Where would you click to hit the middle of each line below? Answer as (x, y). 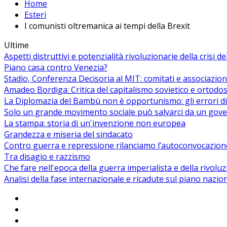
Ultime (16, 45)
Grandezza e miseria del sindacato (68, 135)
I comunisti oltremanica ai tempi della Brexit (107, 26)
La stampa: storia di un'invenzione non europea (95, 123)
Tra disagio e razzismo (47, 157)
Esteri (35, 15)
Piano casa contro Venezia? (56, 68)
